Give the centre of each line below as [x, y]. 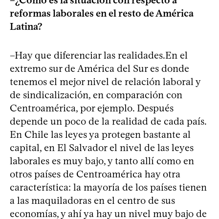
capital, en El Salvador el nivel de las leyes [102, 147]
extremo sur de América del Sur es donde [99, 68]
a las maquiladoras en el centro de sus [92, 200]
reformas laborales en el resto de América [102, 13]
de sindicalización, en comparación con [96, 95]
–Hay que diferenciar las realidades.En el [99, 55]
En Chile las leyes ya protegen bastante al [100, 134]
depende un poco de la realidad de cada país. [108, 121]
